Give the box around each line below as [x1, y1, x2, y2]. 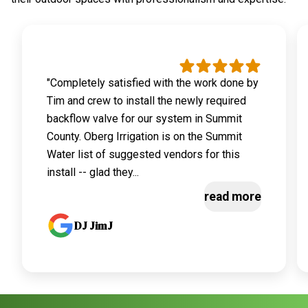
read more [204, 190, 261, 203]
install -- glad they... [47, 166, 139, 179]
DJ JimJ [74, 218, 113, 233]
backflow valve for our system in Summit [47, 112, 242, 125]
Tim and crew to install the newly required [47, 94, 246, 107]
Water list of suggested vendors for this [47, 148, 240, 161]
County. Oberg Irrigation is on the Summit [47, 130, 242, 143]
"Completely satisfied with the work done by [47, 76, 258, 89]
